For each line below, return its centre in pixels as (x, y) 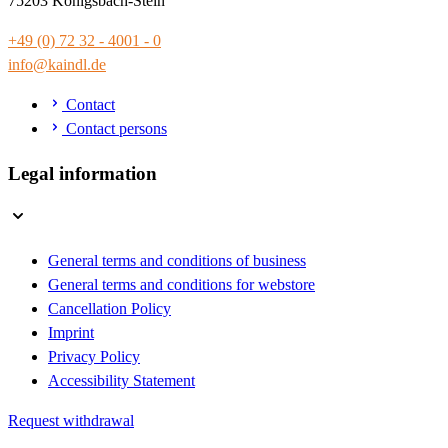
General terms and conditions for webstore (181, 285)
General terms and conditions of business (177, 261)
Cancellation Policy (109, 309)
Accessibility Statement (121, 381)
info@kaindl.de (57, 64)
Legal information (82, 173)
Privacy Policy (94, 357)
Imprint (71, 333)
